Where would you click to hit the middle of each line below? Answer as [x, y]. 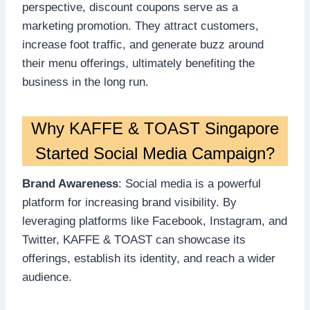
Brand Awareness [70, 183]
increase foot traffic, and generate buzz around [143, 44]
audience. [47, 277]
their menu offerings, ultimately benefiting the [138, 63]
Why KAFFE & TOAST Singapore [155, 128]
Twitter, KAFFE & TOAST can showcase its [134, 239]
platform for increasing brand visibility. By [129, 202]
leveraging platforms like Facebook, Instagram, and [155, 221]
